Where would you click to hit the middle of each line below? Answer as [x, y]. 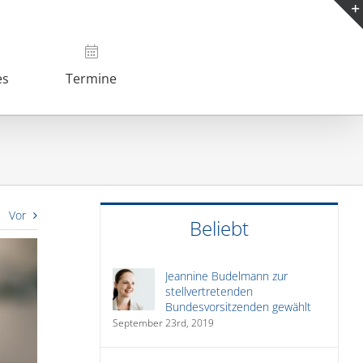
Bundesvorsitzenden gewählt [238, 307]
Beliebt [219, 228]
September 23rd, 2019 [163, 323]
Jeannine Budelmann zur [226, 276]
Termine [91, 79]
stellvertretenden [209, 291]
